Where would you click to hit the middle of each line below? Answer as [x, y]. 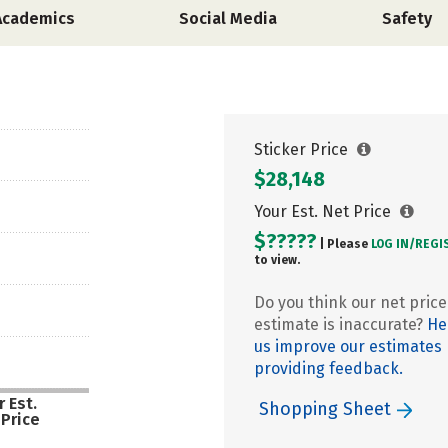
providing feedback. [328, 368]
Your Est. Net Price [324, 211]
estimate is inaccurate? [340, 324]
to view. [277, 260]
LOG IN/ [393, 244]
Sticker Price [303, 149]
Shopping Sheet [327, 409]
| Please [344, 244]
